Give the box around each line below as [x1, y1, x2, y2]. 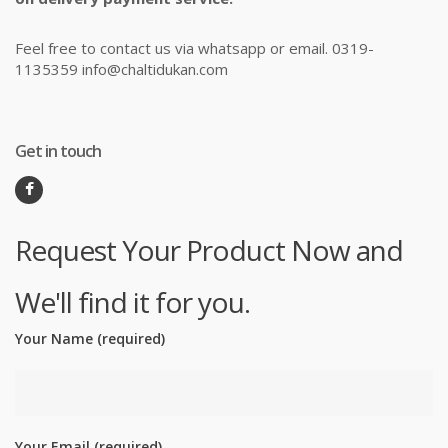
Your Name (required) [15, 329, 165, 348]
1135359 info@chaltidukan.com [15, 59, 228, 79]
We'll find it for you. [15, 283, 250, 321]
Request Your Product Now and [15, 231, 403, 269]
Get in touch [15, 140, 101, 162]
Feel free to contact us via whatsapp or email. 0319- [15, 38, 374, 58]
